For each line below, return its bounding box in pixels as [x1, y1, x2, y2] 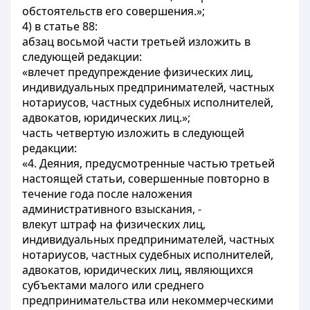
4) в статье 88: [22, 19, 98, 34]
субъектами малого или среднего [22, 277, 204, 293]
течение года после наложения [22, 186, 192, 201]
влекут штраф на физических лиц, [22, 217, 206, 232]
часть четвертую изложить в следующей [22, 125, 244, 140]
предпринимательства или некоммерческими [22, 293, 273, 308]
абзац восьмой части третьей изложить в [22, 34, 250, 49]
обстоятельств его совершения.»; [22, 3, 205, 19]
